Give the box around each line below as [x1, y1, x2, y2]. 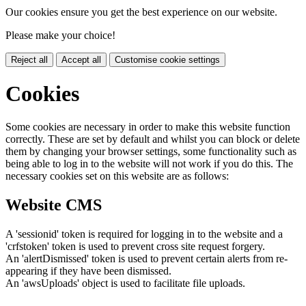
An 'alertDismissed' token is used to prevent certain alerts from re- [5, 253, 288, 265]
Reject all [11, 54, 48, 65]
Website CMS [5, 196, 102, 214]
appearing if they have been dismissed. [5, 265, 171, 277]
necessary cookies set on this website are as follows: [5, 170, 229, 182]
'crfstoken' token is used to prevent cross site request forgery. [5, 240, 265, 253]
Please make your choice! [5, 29, 115, 41]
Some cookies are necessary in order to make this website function [5, 121, 290, 133]
